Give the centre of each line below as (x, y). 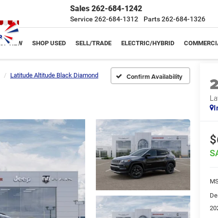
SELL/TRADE (93, 43)
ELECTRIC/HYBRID (148, 43)
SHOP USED (49, 43)
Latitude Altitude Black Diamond (54, 75)
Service (82, 19)
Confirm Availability (154, 76)
